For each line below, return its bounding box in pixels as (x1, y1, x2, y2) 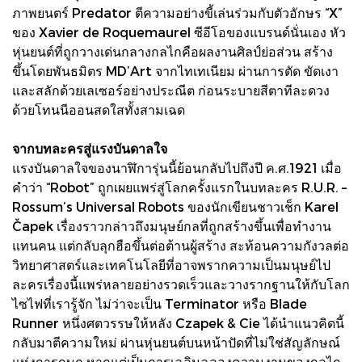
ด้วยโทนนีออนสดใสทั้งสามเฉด (12, 101, 185, 117)
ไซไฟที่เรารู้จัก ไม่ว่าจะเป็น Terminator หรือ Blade (12, 295, 307, 311)
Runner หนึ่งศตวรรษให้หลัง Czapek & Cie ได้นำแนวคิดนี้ (12, 314, 344, 330)
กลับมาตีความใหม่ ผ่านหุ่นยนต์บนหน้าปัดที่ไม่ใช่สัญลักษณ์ (12, 334, 340, 350)
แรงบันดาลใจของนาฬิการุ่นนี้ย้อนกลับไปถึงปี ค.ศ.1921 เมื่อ (12, 159, 342, 175)
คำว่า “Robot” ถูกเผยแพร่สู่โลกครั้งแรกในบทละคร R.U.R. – (12, 179, 347, 195)
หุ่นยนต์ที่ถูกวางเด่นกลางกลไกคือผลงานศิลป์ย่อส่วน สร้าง (12, 43, 333, 59)
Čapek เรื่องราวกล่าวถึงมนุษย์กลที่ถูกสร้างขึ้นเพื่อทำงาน (12, 217, 331, 234)
